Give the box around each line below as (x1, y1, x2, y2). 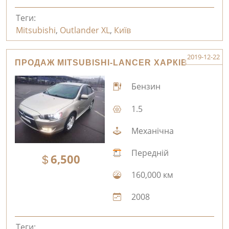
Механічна (129, 125, 174, 136)
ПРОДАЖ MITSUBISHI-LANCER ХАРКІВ (15, 58, 188, 67)
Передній (129, 147, 169, 159)
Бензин (129, 81, 161, 93)
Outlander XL (59, 24, 110, 36)
